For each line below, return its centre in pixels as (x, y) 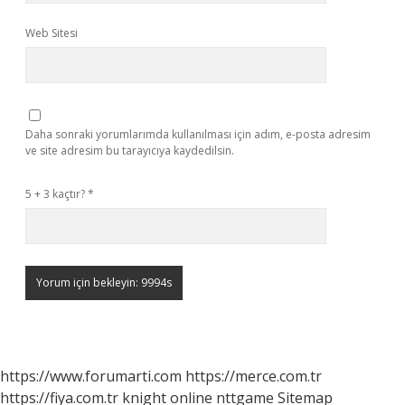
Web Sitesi (52, 33)
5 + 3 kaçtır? (57, 194)
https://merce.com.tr (254, 376)
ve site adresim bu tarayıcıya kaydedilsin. (130, 151)
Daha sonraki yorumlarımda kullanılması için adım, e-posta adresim (198, 134)
